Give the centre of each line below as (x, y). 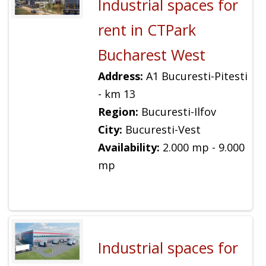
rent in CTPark (147, 30)
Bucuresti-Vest (161, 130)
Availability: (129, 148)
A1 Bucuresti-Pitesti (195, 76)
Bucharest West (151, 55)
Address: (120, 76)
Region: (118, 112)
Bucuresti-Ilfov (177, 112)
